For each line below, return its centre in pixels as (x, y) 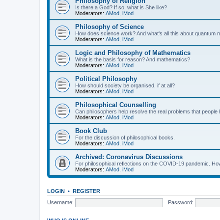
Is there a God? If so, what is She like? (121, 7)
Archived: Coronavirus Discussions (129, 157)
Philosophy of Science (110, 27)
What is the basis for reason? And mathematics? (133, 59)
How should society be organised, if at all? (125, 85)
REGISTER (86, 191)
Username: (60, 202)
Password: (180, 202)
